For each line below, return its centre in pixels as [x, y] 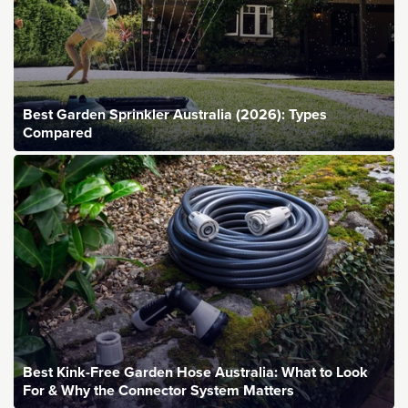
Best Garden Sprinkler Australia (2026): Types [175, 115]
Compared [57, 133]
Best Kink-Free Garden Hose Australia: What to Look [195, 372]
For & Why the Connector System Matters [158, 390]
